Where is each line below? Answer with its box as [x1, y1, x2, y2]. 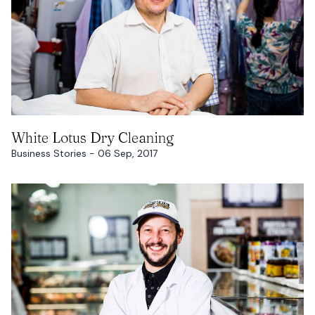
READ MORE [127, 122, 188, 137]
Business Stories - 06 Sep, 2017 [11, 147, 157, 160]
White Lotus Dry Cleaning [11, 129, 174, 147]
